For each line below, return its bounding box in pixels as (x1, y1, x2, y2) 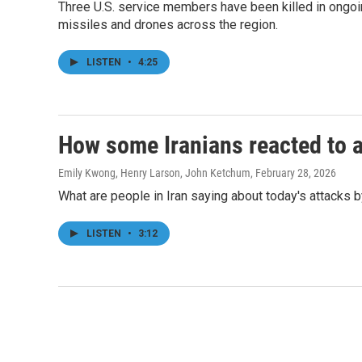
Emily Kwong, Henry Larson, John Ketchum (58, 166, 250, 179)
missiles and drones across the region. (58, 17, 278, 32)
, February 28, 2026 (250, 166, 336, 179)
